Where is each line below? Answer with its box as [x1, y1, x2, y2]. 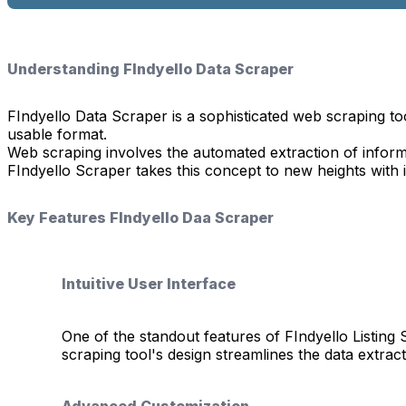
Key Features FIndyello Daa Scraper [7, 208, 274, 227]
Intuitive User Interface [62, 275, 236, 294]
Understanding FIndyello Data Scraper [7, 59, 294, 78]
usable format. [7, 124, 107, 143]
